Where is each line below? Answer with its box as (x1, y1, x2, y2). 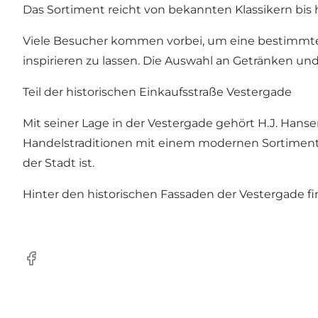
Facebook (22, 258, 78, 273)
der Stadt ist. (23, 155, 94, 170)
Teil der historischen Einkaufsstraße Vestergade (23, 84, 292, 99)
